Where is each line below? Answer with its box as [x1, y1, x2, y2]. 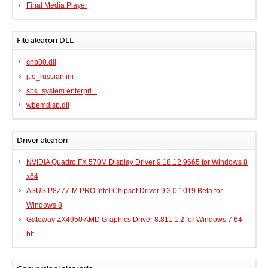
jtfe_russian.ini [26, 72, 74, 81]
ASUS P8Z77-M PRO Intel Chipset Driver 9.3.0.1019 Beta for [26, 187, 223, 195]
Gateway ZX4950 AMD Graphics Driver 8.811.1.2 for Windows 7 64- [26, 215, 245, 224]
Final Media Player [26, 1, 87, 10]
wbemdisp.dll [26, 101, 69, 109]
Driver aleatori [17, 136, 68, 145]
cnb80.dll [26, 58, 56, 66]
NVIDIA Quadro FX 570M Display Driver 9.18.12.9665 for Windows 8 [26, 158, 248, 166]
